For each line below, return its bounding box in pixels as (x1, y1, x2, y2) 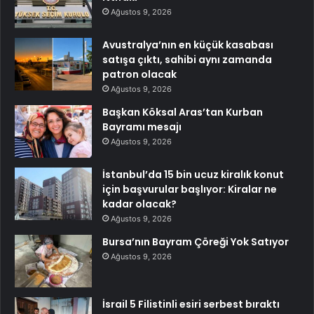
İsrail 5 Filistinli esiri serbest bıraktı (102, 297, 280, 312)
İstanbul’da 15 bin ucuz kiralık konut (102, 168, 284, 182)
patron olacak (102, 67, 177, 82)
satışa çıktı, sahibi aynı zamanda (102, 53, 272, 67)
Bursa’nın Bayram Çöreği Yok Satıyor (102, 235, 289, 250)
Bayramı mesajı (102, 120, 182, 135)
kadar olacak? (102, 197, 177, 212)
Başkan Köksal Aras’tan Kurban (102, 105, 263, 120)
